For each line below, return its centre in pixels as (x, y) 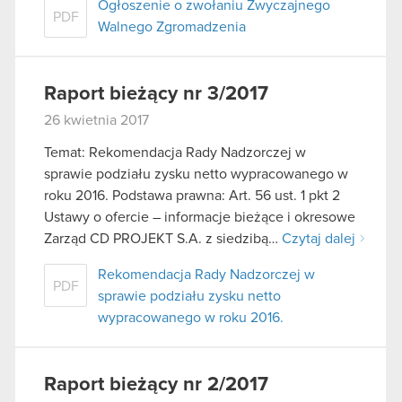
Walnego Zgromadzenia (172, 27)
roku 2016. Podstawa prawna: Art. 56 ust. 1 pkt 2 (192, 196)
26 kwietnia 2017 (96, 121)
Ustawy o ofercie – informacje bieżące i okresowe (200, 218)
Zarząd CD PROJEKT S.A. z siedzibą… (163, 239)
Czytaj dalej (319, 239)
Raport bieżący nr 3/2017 (156, 95)
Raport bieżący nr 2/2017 (156, 385)
